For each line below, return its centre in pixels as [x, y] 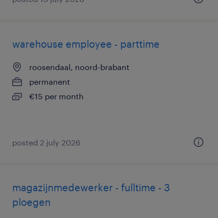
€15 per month [56, 96]
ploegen [31, 202]
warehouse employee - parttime [86, 44]
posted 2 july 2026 [46, 142]
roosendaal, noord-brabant [79, 67]
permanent [50, 82]
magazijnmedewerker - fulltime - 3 [91, 187]
